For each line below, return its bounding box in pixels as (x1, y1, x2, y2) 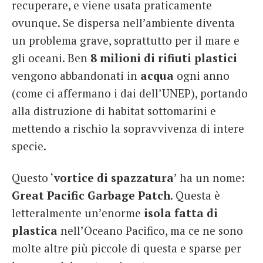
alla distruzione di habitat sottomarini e (12, 103, 216, 119)
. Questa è (170, 188, 220, 203)
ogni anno (174, 68, 230, 83)
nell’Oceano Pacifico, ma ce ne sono (58, 223, 243, 238)
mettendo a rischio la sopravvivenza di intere (12, 121, 244, 136)
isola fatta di (141, 205, 218, 220)
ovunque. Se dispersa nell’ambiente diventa (12, 15, 235, 31)
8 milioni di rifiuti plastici (90, 50, 237, 66)
